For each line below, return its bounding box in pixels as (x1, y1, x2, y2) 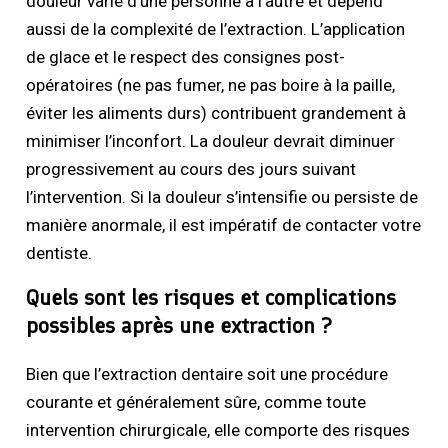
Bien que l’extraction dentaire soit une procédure (26, 363, 389, 384)
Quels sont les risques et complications (26, 283, 397, 311)
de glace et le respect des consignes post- (26, 46, 346, 67)
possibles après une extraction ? (26, 311, 333, 339)
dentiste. (26, 242, 93, 263)
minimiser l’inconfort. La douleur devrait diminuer (26, 130, 396, 151)
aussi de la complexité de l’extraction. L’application (26, 18, 406, 39)
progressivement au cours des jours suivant (26, 158, 357, 179)
